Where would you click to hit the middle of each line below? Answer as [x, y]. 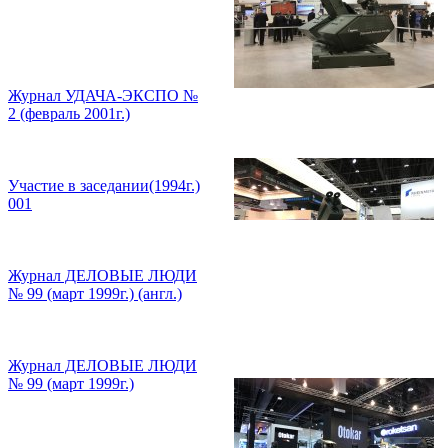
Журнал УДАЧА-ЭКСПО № [103, 95]
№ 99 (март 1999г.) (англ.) [95, 293]
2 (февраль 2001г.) [69, 113]
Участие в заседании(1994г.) [104, 185]
